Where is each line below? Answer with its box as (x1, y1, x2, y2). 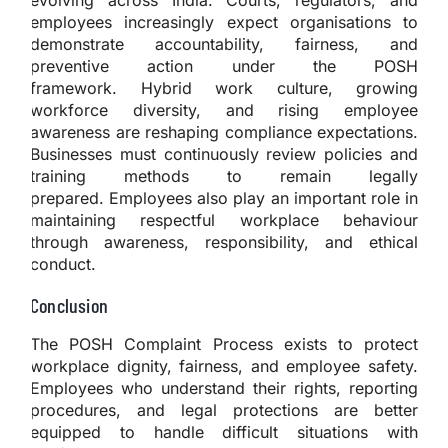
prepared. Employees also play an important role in (30, 187, 418, 208)
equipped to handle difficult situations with (30, 421, 418, 442)
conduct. (30, 253, 96, 274)
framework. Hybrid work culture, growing (30, 77, 418, 98)
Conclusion (30, 292, 108, 317)
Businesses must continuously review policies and (30, 143, 418, 164)
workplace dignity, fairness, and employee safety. (30, 355, 418, 376)
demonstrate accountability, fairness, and (30, 33, 418, 54)
